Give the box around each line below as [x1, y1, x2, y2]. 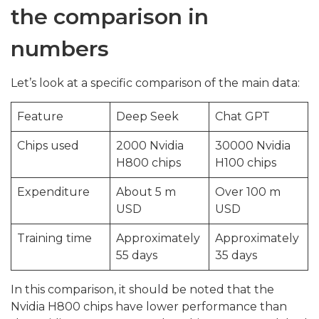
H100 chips [215, 156, 276, 170]
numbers [11, 36, 109, 63]
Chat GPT [215, 110, 270, 124]
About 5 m [116, 185, 176, 199]
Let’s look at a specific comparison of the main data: [11, 76, 300, 90]
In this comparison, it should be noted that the [11, 283, 274, 297]
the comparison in [11, 4, 209, 31]
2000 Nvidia [116, 139, 184, 153]
